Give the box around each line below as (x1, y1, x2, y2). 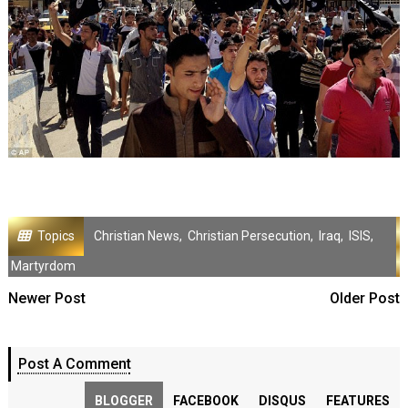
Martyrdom (10, 258, 76, 273)
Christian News (93, 228, 179, 243)
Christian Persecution (187, 228, 311, 243)
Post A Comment (17, 354, 131, 372)
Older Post (330, 289, 401, 307)
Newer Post (7, 289, 86, 307)
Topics (36, 228, 75, 243)
